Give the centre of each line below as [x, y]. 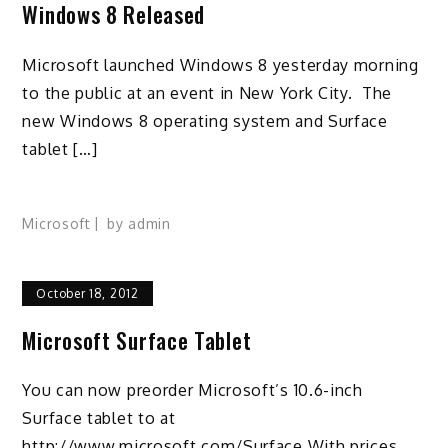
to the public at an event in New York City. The [207, 92]
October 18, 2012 [87, 293]
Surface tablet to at [99, 418]
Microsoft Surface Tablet [137, 339]
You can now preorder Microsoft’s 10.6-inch [192, 390]
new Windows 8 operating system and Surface [205, 120]
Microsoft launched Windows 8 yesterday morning [220, 64]
